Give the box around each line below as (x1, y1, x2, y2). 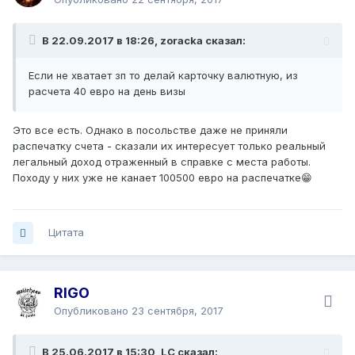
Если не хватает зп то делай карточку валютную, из (29, 69, 298, 82)
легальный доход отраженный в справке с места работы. (13, 155, 311, 169)
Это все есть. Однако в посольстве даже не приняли (13, 124, 288, 137)
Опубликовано (54, 304, 132, 318)
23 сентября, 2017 (132, 304, 223, 318)
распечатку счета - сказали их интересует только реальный (13, 139, 326, 153)
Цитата (48, 226, 84, 239)
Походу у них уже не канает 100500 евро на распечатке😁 (13, 171, 312, 185)
